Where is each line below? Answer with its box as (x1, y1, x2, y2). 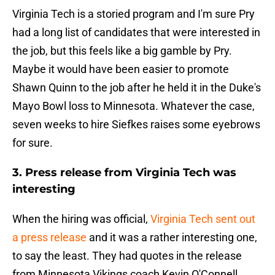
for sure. (12, 136, 53, 150)
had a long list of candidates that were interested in (12, 26, 260, 39)
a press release (12, 231, 87, 244)
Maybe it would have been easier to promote (12, 63, 229, 76)
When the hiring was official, (12, 212, 150, 226)
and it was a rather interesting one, (87, 231, 257, 244)
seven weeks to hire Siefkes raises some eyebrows (12, 118, 260, 131)
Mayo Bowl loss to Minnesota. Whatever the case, (12, 99, 255, 113)
